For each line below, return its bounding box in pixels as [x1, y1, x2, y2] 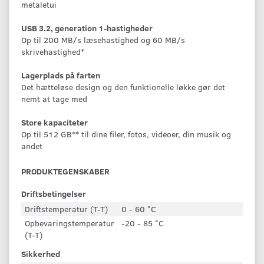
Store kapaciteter [21, 116, 88, 128]
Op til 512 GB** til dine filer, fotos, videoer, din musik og [21, 128, 231, 140]
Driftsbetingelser [21, 187, 86, 199]
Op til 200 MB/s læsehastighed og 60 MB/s [21, 34, 185, 45]
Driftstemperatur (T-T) [25, 203, 108, 214]
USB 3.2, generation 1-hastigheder [21, 22, 153, 34]
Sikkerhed [21, 247, 60, 259]
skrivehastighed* [21, 45, 84, 57]
